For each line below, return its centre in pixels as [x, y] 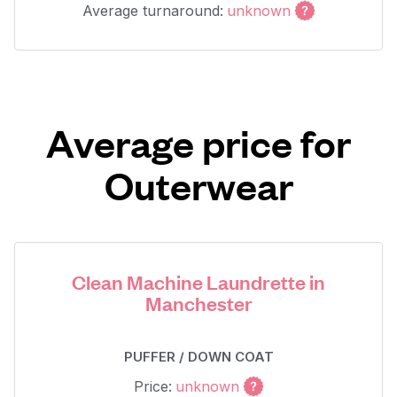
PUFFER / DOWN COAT [198, 357]
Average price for [198, 142]
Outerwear [198, 185]
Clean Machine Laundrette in [198, 281]
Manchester [198, 303]
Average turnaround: [152, 11]
